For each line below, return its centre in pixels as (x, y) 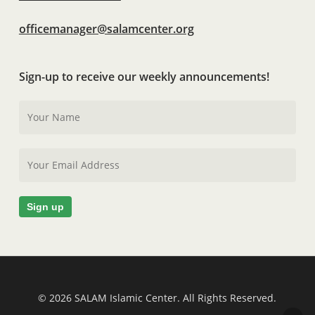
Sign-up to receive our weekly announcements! (144, 77)
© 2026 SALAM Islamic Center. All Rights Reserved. (157, 298)
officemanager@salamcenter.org (106, 29)
